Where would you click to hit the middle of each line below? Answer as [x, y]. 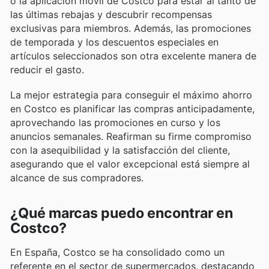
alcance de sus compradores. [77, 178]
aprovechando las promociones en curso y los [115, 123]
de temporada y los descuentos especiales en [114, 42]
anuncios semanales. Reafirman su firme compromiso [131, 137]
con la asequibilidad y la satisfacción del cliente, [120, 150]
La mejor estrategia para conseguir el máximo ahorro [131, 95]
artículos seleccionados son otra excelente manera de [133, 56]
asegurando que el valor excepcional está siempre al [130, 164]
